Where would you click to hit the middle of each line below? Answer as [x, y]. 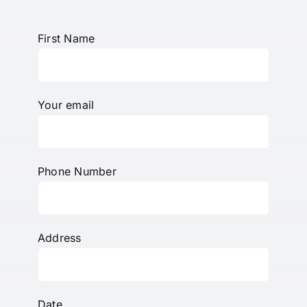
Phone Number [77, 172]
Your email [66, 105]
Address [59, 238]
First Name [66, 39]
